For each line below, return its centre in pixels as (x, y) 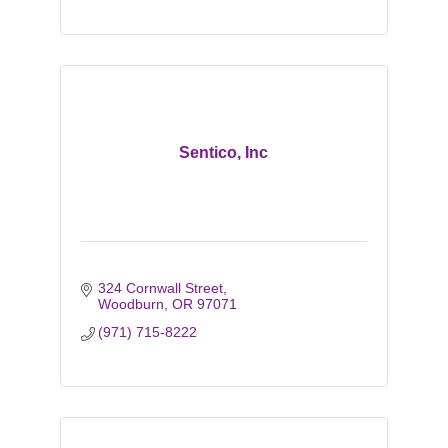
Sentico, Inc (224, 152)
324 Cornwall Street (161, 288)
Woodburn (131, 304)
